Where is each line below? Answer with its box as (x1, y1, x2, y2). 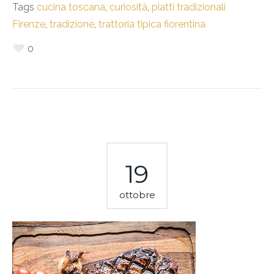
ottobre (119, 188, 155, 201)
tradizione (50, 18, 94, 30)
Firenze (12, 18, 45, 30)
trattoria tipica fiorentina (98, 18, 206, 30)
